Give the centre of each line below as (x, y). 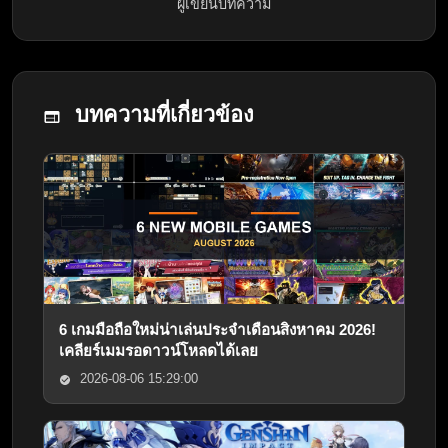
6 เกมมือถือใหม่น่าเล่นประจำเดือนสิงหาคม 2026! (217, 330)
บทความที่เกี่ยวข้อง (161, 115)
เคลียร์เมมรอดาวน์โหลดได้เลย (158, 351)
